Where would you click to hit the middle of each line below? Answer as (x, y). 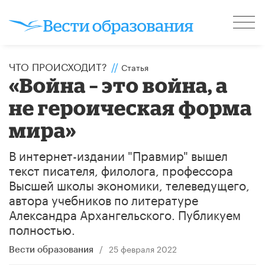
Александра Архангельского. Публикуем (125, 213)
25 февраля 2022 (143, 248)
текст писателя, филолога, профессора (121, 169)
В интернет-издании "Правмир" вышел (118, 154)
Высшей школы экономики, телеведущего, (129, 184)
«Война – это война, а (119, 85)
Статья (135, 67)
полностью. (42, 228)
